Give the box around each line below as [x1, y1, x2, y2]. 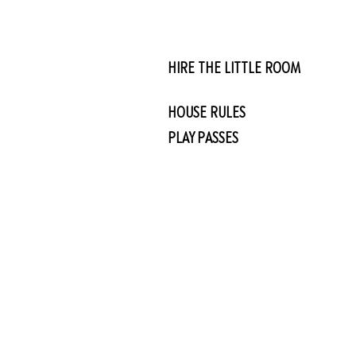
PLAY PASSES [168, 126, 238, 148]
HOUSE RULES [168, 101, 246, 122]
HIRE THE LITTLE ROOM [168, 56, 300, 78]
